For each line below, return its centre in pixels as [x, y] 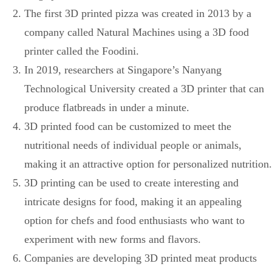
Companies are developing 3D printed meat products [141, 258]
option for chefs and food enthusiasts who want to [134, 220]
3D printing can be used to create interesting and [131, 182]
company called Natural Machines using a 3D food [137, 32]
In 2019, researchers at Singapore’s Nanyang [123, 70]
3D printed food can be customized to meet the [128, 126]
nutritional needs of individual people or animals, [133, 145]
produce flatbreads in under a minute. [107, 107]
